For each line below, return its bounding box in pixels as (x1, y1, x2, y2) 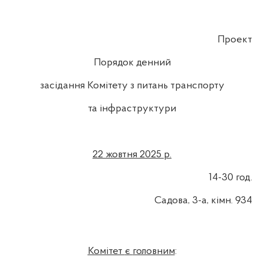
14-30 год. (209, 171, 252, 183)
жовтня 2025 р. (103, 148, 171, 160)
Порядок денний (93, 57, 171, 68)
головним (132, 245, 175, 257)
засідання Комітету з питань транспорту (39, 80, 225, 91)
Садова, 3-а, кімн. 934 (154, 194, 252, 206)
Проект (217, 34, 252, 45)
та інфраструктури (88, 103, 176, 114)
